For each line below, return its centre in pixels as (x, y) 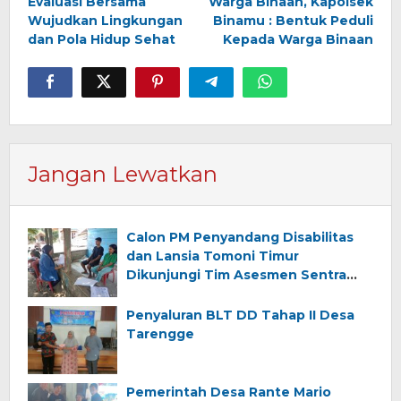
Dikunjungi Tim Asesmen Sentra (236, 274)
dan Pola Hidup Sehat (102, 39)
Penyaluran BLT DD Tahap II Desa (240, 315)
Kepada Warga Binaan (298, 39)
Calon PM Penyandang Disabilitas (240, 237)
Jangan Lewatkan (123, 174)
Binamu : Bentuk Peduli (293, 20)
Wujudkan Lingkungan (105, 20)
